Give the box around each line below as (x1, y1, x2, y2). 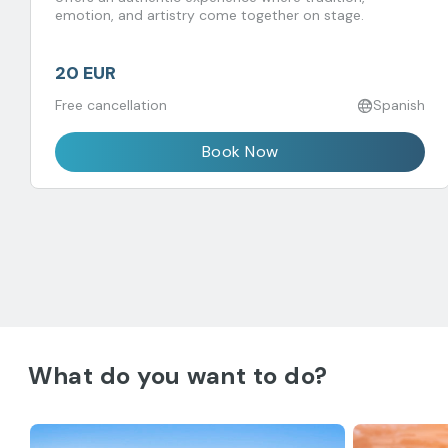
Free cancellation (55, 96, 167, 114)
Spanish (373, 96, 425, 114)
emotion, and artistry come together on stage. (55, 6, 364, 24)
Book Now (201, 141, 279, 162)
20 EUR (55, 61, 116, 85)
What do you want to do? (28, 360, 328, 391)
